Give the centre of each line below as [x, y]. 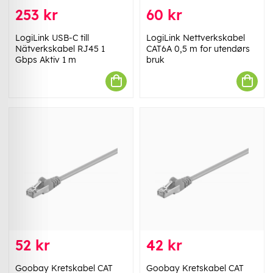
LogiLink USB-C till [52, 37]
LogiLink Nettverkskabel [196, 37]
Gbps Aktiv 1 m [46, 59]
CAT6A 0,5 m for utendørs [198, 48]
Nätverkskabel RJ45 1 [60, 48]
